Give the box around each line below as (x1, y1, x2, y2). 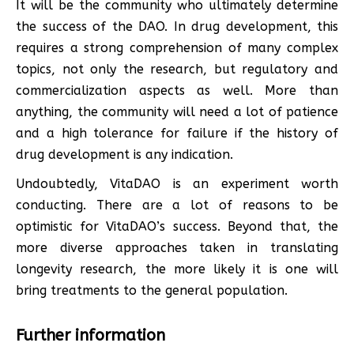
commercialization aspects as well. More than (16, 82, 338, 98)
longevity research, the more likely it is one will (16, 261, 338, 277)
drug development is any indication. (16, 146, 233, 162)
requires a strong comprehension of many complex (16, 40, 338, 55)
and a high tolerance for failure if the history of (16, 125, 338, 141)
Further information (16, 326, 165, 345)
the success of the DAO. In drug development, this (16, 18, 338, 34)
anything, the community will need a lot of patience (16, 104, 338, 119)
